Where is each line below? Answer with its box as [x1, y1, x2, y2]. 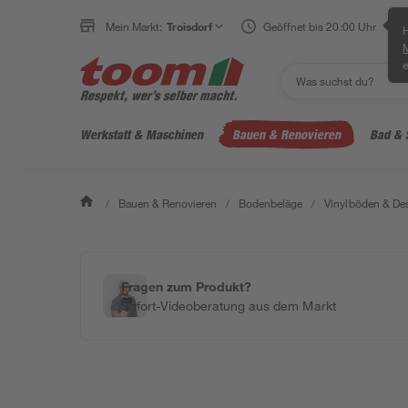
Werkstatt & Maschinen [80, 127, 203, 142]
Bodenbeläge [239, 196, 303, 210]
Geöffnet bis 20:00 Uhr [263, 19, 376, 34]
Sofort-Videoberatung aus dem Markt [121, 298, 336, 313]
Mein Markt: [106, 19, 163, 34]
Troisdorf [167, 19, 213, 34]
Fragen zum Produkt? [121, 279, 252, 294]
